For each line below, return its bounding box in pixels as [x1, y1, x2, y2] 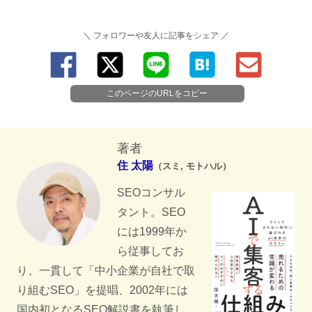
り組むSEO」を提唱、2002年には [17, 284, 188, 297]
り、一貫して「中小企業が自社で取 [17, 265, 195, 277]
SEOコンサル [117, 187, 185, 199]
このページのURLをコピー [107, 88, 208, 99]
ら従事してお [117, 245, 184, 258]
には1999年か [117, 226, 187, 238]
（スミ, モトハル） [153, 161, 231, 172]
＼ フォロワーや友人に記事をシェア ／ [83, 31, 229, 41]
